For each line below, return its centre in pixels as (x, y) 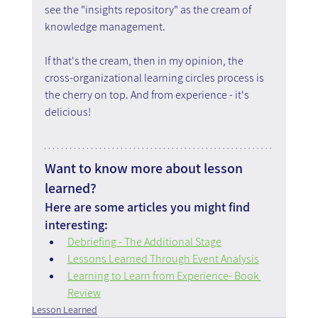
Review (84, 292)
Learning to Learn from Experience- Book (164, 275)
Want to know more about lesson (145, 168)
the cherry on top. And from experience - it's (148, 94)
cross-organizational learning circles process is (155, 77)
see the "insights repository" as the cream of (149, 9)
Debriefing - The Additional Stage (144, 241)
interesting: (76, 224)
